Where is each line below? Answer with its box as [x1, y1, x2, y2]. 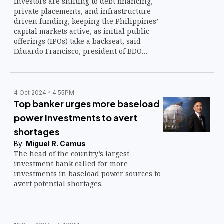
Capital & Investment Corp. [14, 56, 107, 66]
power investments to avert [14, 112, 137, 123]
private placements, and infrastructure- [14, 6, 154, 16]
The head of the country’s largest [14, 149, 129, 158]
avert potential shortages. [14, 179, 103, 188]
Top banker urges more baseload [14, 98, 160, 109]
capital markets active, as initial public [14, 26, 149, 36]
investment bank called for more [14, 159, 128, 168]
